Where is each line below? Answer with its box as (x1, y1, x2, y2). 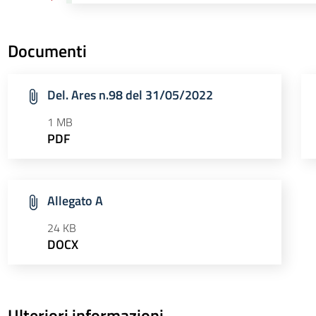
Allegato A (47, 191, 103, 210)
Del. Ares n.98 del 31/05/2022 (47, 85, 213, 104)
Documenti (7, 38, 87, 63)
